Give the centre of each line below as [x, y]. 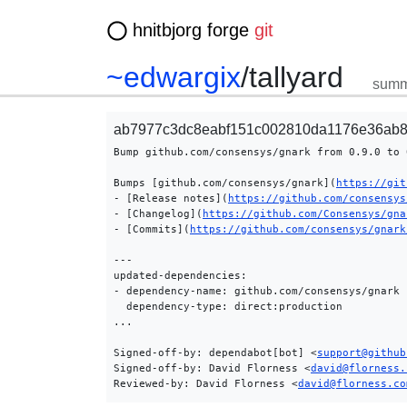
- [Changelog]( [158, 213]
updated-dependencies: [180, 275]
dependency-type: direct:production [228, 306]
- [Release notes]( [171, 198]
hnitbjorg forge [194, 30]
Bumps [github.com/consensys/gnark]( [225, 183]
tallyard [296, 77]
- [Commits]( [152, 229]
